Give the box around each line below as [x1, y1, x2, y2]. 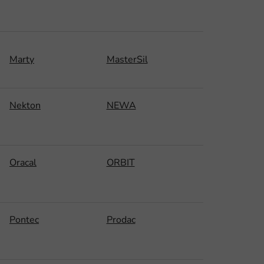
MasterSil [106, 52, 148, 66]
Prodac [106, 213, 136, 226]
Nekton [9, 98, 41, 112]
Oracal [9, 156, 37, 169]
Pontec [9, 213, 39, 226]
